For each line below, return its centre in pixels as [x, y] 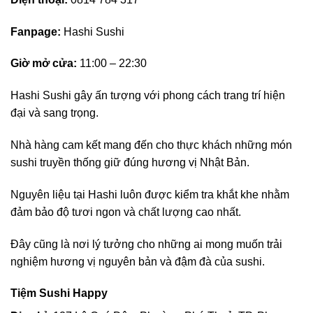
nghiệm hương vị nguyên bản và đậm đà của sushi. [138, 261]
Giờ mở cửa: [44, 64]
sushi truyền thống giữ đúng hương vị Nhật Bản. [130, 162]
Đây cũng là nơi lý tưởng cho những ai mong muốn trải [146, 244]
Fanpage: [36, 31]
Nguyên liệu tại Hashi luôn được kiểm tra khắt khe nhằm [150, 194]
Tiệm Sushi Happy [59, 293]
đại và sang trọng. [54, 113]
